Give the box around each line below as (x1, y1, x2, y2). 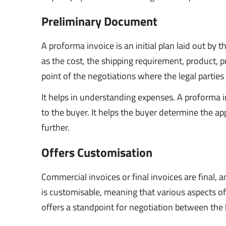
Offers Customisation (41, 143, 153, 161)
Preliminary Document (41, 12, 158, 30)
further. (41, 120, 70, 134)
